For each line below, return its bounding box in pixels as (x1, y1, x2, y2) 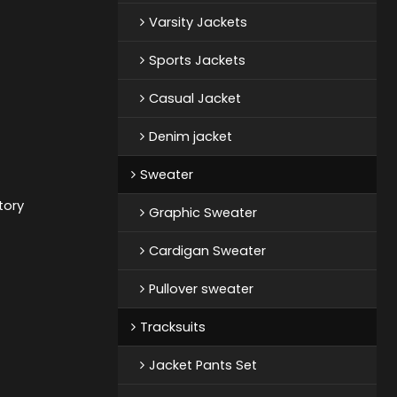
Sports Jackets (148, 51, 245, 69)
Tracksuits (139, 317, 206, 336)
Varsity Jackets (148, 12, 247, 31)
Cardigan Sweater (148, 241, 266, 260)
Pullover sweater (148, 279, 253, 298)
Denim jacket (148, 127, 232, 145)
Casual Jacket (148, 89, 241, 107)
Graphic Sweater (148, 203, 257, 222)
